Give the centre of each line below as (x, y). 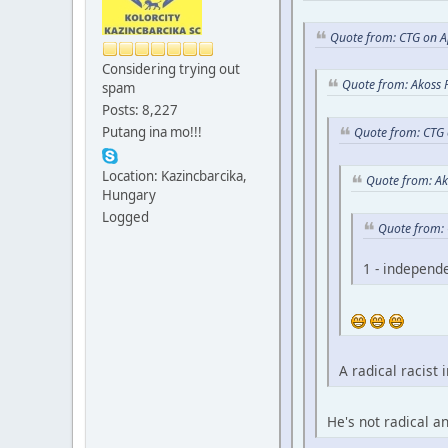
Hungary (129, 195)
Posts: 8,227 (140, 110)
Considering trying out (171, 69)
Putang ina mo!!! (152, 132)
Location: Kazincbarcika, (174, 176)
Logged (125, 217)
